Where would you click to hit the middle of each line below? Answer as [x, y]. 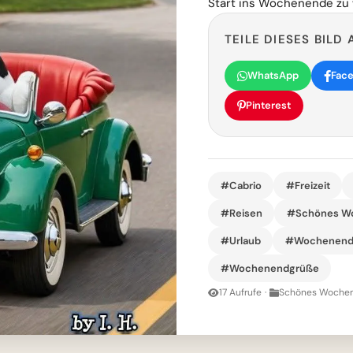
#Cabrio [241, 185]
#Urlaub [240, 240]
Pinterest [268, 105]
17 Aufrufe [240, 293]
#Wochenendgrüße [269, 268]
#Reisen [241, 213]
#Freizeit [308, 185]
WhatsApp [273, 75]
